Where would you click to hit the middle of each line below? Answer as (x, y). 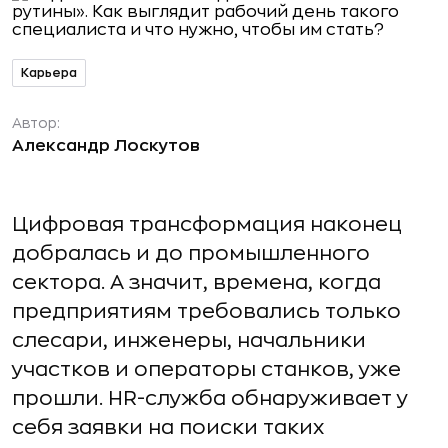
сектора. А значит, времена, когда (196, 282)
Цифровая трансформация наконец (207, 224)
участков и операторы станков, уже (206, 369)
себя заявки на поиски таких (168, 427)
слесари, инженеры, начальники (189, 340)
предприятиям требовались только (206, 311)
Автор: (36, 123)
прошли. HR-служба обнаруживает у (210, 398)
